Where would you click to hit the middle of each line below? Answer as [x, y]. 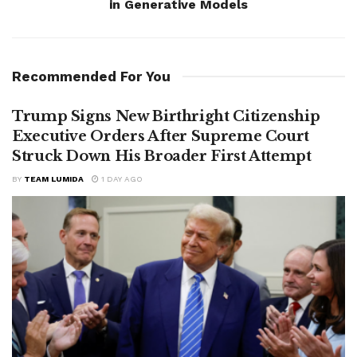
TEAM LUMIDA [54, 178]
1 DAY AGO [121, 178]
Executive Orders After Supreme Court [161, 136]
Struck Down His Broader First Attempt [162, 156]
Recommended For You [91, 76]
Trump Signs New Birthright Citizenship [166, 116]
